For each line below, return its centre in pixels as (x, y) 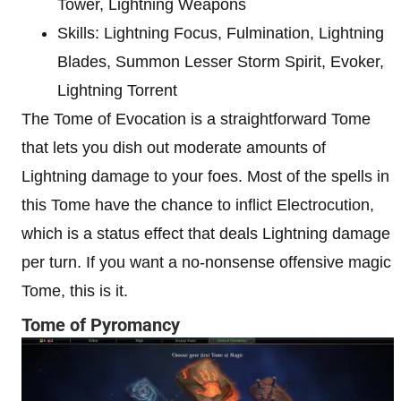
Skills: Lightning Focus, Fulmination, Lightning (221, 33)
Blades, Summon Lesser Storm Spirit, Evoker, (221, 62)
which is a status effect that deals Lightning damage (206, 234)
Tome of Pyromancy (101, 325)
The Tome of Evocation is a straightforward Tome (196, 119)
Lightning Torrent (117, 90)
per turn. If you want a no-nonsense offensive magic (206, 262)
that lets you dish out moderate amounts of (174, 148)
